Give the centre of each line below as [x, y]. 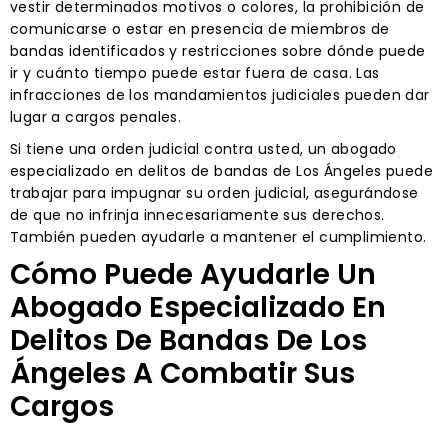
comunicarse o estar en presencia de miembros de [200, 28]
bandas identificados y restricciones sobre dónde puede [218, 50]
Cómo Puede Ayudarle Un [193, 274]
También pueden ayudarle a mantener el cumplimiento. [218, 236]
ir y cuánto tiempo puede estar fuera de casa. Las [195, 72]
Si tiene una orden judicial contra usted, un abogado [203, 148]
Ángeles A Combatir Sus [182, 373]
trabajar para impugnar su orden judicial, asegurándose [214, 192]
